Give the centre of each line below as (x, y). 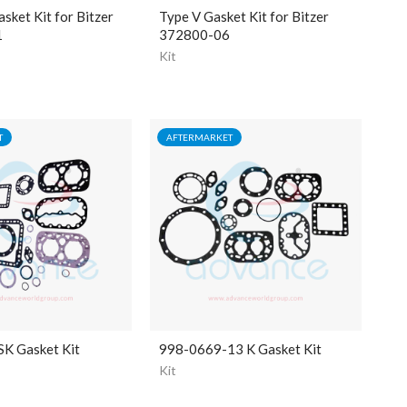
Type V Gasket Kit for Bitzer (244, 17)
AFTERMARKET (200, 138)
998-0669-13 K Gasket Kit (241, 349)
